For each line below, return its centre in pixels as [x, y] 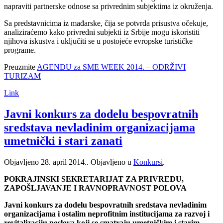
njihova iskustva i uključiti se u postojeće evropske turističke [98, 41]
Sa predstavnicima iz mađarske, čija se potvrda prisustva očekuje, [106, 23]
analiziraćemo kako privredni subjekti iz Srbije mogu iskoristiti [102, 32]
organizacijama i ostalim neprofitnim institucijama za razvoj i [107, 214]
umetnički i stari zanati [63, 141]
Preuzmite [20, 67]
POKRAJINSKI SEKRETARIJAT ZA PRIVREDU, [94, 179]
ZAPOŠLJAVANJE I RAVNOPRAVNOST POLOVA [95, 188]
